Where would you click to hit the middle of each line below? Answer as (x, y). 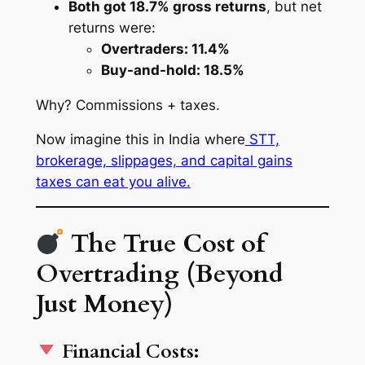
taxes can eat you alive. (113, 182)
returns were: (112, 27)
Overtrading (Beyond (159, 273)
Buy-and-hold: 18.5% (172, 70)
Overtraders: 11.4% (165, 48)
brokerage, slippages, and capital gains (164, 161)
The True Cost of (165, 243)
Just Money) (104, 303)
